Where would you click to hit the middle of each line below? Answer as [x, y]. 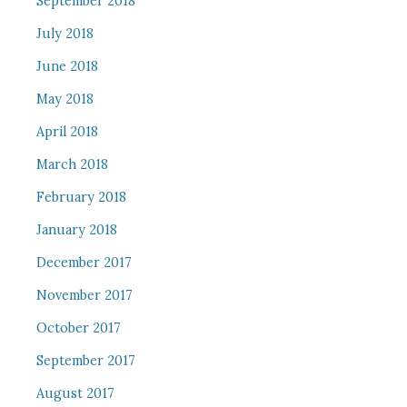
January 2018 [76, 230]
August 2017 [75, 393]
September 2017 [85, 361]
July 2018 [65, 34]
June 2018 [67, 66]
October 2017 [78, 328]
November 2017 [84, 295]
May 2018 [65, 99]
